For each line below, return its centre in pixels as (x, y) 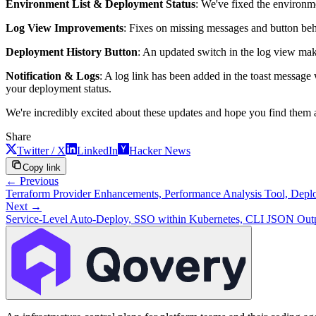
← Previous (32, 181)
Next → (24, 207)
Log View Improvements (65, 28)
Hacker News (160, 151)
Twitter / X (41, 151)
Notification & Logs (53, 76)
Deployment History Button (72, 52)
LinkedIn (97, 151)
